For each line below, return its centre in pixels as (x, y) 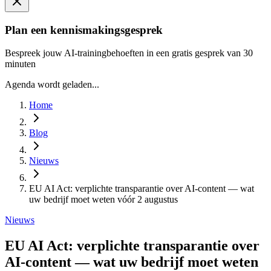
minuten (20, 64)
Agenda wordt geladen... (52, 85)
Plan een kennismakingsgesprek (84, 30)
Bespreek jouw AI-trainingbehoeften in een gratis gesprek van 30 (129, 53)
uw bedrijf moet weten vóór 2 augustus (103, 200)
